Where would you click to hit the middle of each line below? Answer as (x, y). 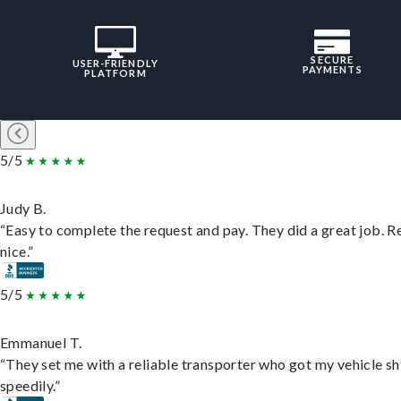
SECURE (333, 60)
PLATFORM (115, 73)
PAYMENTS (332, 70)
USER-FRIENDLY (115, 64)
